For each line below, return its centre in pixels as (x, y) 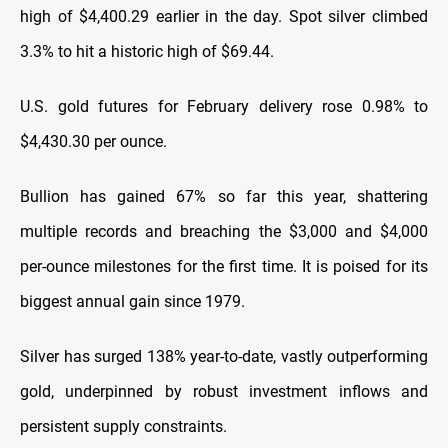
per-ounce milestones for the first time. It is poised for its (224, 267)
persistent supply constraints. (123, 427)
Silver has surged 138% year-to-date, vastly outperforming (224, 357)
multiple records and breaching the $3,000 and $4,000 (224, 232)
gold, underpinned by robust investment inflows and (224, 392)
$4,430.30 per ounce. (93, 142)
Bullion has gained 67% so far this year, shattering (224, 197)
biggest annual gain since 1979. (132, 302)
